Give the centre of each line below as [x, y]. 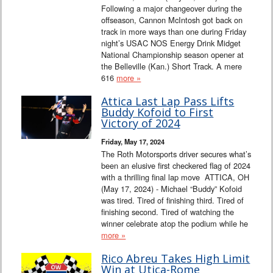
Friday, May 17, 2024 [133, 141]
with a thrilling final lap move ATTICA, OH [175, 177]
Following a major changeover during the [172, 8]
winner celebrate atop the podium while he [175, 223]
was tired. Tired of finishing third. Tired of [173, 200]
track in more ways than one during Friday [174, 31]
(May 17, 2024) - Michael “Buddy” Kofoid [172, 188]
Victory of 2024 [141, 123]
